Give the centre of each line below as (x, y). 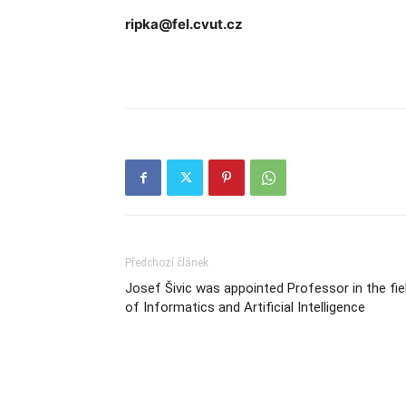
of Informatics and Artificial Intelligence (245, 307)
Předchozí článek (167, 262)
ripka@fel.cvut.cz (184, 24)
